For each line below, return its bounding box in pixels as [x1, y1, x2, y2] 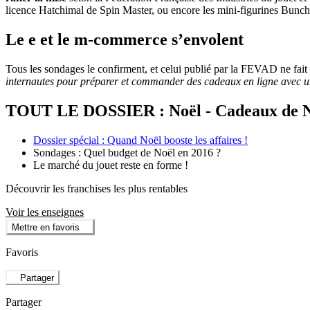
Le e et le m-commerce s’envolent [6, 30, 244, 48]
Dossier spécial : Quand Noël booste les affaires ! [33, 134, 248, 146]
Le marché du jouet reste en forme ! [33, 158, 188, 171]
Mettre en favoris [12, 222, 80, 233]
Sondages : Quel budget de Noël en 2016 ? [33, 146, 221, 158]
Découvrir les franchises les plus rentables [6, 182, 188, 194]
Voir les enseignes [6, 206, 84, 218]
